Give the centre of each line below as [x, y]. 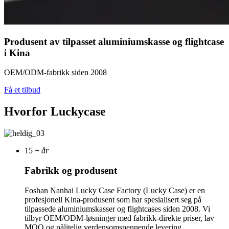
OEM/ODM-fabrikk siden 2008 [55, 73]
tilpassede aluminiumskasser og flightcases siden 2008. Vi [117, 209]
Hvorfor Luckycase [55, 112]
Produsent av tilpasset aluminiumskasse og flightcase [114, 41]
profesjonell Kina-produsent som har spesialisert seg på [113, 199]
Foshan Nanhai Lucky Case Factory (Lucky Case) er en [115, 190]
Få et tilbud [22, 90]
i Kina [17, 53]
